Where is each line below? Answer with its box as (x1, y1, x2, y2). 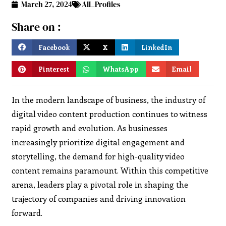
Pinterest (38, 64, 70, 74)
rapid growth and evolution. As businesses (12, 122, 168, 133)
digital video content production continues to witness (12, 108, 208, 119)
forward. (12, 207, 43, 218)
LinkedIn (141, 42, 173, 52)
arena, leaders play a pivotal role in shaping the (12, 179, 189, 190)
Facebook (38, 42, 70, 52)
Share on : (12, 19, 62, 35)
